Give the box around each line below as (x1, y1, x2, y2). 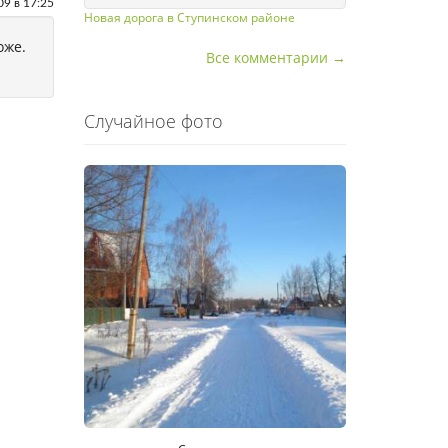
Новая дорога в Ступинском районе (83, 9, 295, 26)
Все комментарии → (206, 48, 346, 67)
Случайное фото (83, 109, 223, 133)
